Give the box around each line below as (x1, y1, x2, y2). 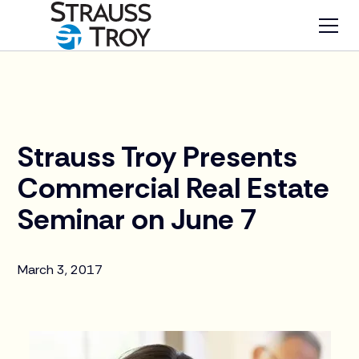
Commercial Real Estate (18, 169, 330, 207)
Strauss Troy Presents (18, 138, 298, 175)
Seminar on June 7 (18, 200, 258, 238)
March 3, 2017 (18, 261, 103, 278)
